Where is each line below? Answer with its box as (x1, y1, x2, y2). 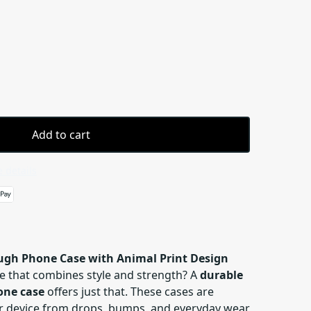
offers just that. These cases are (44, 284, 214, 299)
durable (200, 267, 243, 283)
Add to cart (32, 127, 90, 142)
